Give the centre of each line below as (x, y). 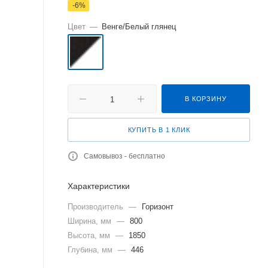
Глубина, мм (91, 250)
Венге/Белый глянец (139, 27)
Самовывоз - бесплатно (124, 156)
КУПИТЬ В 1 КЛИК (159, 130)
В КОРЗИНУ (206, 99)
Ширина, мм (91, 221)
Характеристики (99, 186)
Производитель (97, 207)
